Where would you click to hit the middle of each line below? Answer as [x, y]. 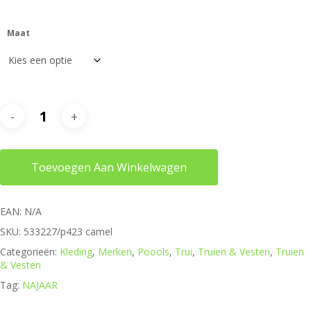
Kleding [76, 252]
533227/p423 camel [68, 232]
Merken [115, 252]
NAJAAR [40, 285]
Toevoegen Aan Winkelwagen [109, 167]
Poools [153, 252]
